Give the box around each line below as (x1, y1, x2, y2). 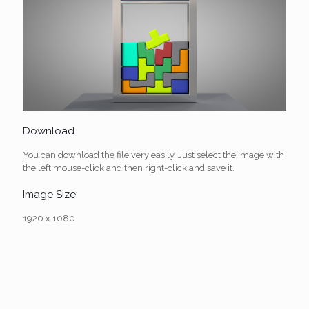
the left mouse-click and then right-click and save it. (23, 162, 235, 173)
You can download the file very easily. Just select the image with (23, 149, 284, 160)
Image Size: (23, 188, 78, 201)
